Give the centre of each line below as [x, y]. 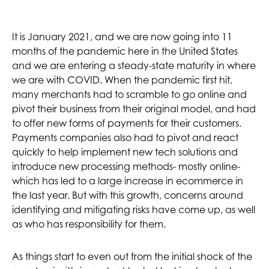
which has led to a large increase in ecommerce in [128, 181]
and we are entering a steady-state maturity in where [134, 66]
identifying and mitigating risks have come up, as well [134, 210]
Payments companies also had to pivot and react [125, 138]
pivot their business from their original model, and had [134, 109]
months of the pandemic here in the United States [125, 51]
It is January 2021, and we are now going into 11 [122, 37]
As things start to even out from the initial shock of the [132, 257]
